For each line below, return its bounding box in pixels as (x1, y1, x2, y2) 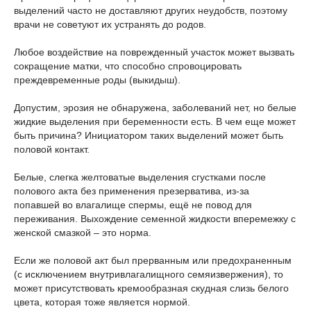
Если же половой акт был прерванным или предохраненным (14, 255, 292, 266)
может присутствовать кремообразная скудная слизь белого (14, 283, 289, 294)
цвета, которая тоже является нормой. (14, 296, 190, 308)
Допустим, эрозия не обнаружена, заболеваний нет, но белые (14, 102, 296, 113)
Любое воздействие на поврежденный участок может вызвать (14, 47, 294, 58)
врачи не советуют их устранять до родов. (14, 19, 206, 30)
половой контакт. (14, 144, 90, 155)
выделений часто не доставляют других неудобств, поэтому (14, 5, 287, 16)
